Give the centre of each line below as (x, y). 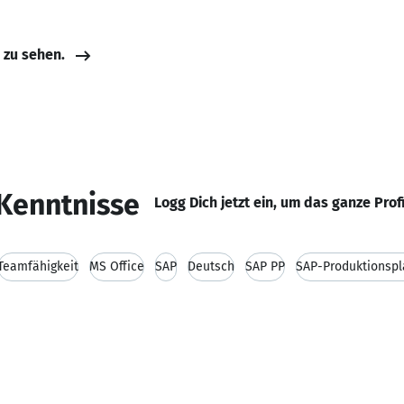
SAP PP (265, 266)
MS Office (117, 266)
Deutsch (211, 266)
